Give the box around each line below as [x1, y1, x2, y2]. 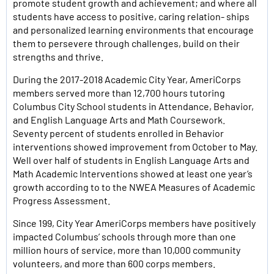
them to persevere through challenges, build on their [13, 37, 240, 49]
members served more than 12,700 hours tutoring [13, 87, 225, 98]
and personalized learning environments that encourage [13, 24, 254, 35]
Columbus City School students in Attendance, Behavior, [13, 100, 254, 112]
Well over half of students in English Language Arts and [13, 154, 250, 166]
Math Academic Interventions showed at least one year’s [13, 168, 253, 179]
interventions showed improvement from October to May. [13, 141, 257, 152]
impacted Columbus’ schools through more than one [13, 231, 236, 242]
